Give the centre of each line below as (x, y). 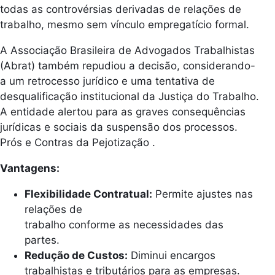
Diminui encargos (172, 255)
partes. (42, 240)
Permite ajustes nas (203, 194)
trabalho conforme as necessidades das (124, 224)
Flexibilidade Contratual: (88, 194)
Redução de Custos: (76, 255)
